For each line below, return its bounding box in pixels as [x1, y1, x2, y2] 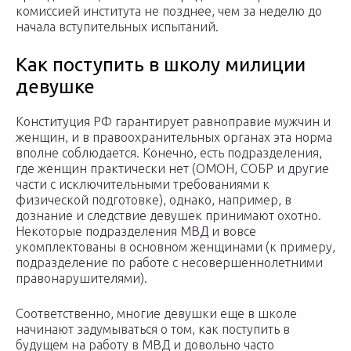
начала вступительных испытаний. [16, 20, 219, 34]
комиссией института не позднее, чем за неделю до [16, 4, 322, 19]
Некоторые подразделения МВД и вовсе [16, 224, 256, 239]
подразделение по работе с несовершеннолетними [16, 255, 323, 270]
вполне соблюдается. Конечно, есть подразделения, [16, 146, 322, 161]
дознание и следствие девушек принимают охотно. [16, 208, 321, 223]
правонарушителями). [16, 271, 147, 286]
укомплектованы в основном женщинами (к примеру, [16, 240, 335, 255]
